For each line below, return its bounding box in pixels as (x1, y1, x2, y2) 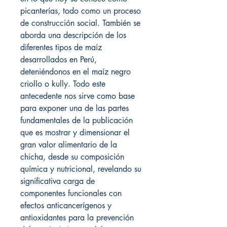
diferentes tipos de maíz (20, 42, 102, 53)
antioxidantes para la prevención (20, 212, 134, 223)
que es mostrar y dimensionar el (20, 127, 130, 138)
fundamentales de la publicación (20, 115, 133, 126)
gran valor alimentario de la (20, 139, 117, 150)
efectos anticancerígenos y (20, 200, 111, 211)
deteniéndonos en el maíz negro (20, 66, 131, 78)
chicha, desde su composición (20, 152, 124, 163)
